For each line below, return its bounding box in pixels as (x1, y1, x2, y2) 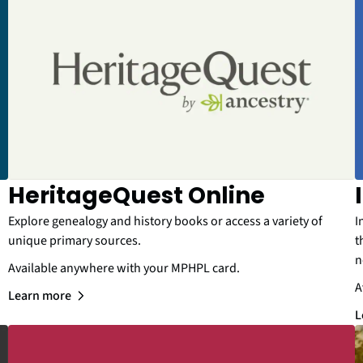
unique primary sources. (8, 231, 141, 250)
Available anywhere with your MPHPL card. (8, 258, 240, 277)
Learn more (8, 286, 71, 305)
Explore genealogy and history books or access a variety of (8, 211, 322, 230)
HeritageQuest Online (8, 179, 265, 211)
